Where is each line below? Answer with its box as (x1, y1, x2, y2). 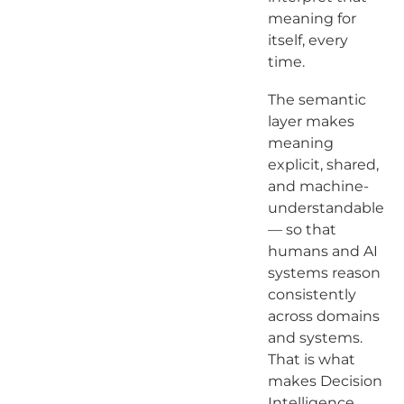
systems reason (267, 263, 381, 281)
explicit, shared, (267, 155, 379, 173)
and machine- (267, 177, 369, 195)
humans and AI (267, 242, 378, 260)
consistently (267, 285, 356, 303)
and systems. (267, 328, 363, 346)
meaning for (267, 9, 356, 27)
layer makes (267, 112, 354, 130)
